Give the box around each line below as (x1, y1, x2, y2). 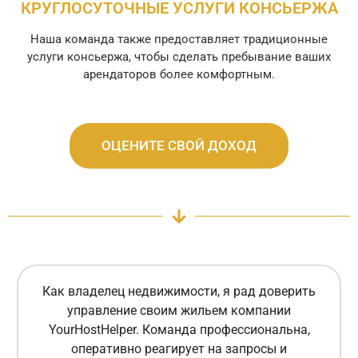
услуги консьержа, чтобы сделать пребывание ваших (27, 49, 331, 64)
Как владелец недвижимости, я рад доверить (42, 284, 316, 300)
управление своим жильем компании (67, 303, 291, 319)
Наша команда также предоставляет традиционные (30, 31, 328, 46)
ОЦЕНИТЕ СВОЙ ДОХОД (101, 137, 257, 153)
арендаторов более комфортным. (83, 66, 275, 82)
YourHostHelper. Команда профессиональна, (48, 322, 310, 338)
